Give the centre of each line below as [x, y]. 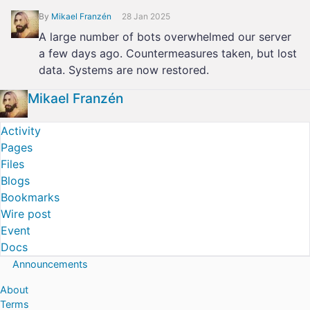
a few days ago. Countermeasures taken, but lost [168, 53]
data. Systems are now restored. [124, 70]
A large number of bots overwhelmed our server [165, 37]
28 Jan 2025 [146, 16]
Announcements [50, 264]
